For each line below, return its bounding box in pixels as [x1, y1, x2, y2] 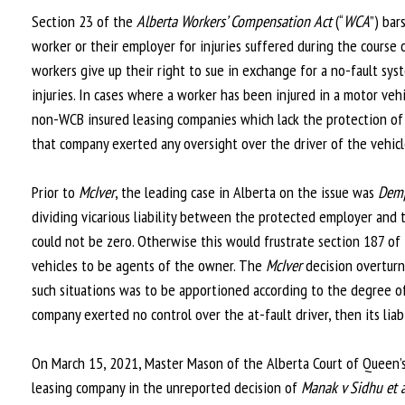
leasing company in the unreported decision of [32, 377, 301, 398]
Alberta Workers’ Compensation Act [137, 11, 332, 32]
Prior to [32, 182, 79, 202]
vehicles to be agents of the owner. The [32, 255, 266, 276]
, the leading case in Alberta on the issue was [115, 182, 378, 202]
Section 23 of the [32, 11, 137, 32]
